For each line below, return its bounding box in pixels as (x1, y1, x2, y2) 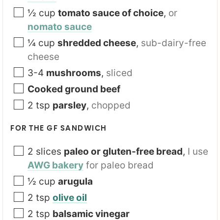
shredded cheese (57, 37, 136, 49)
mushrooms (46, 67, 101, 79)
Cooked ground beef (27, 83, 120, 95)
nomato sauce (27, 21, 92, 32)
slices (36, 146, 61, 157)
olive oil (53, 192, 87, 203)
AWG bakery (27, 160, 83, 171)
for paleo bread (83, 160, 154, 171)
